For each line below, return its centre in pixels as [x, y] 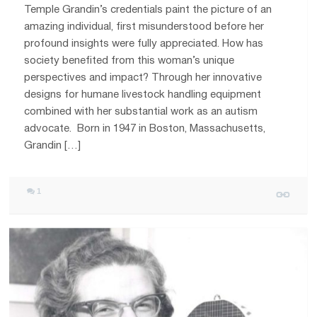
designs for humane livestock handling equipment [143, 95]
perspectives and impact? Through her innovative [143, 78]
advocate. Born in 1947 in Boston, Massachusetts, [145, 129]
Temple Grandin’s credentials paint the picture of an [148, 10]
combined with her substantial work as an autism [141, 112]
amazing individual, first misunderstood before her [144, 27]
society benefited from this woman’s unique [129, 61]
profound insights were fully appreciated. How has [144, 44]
